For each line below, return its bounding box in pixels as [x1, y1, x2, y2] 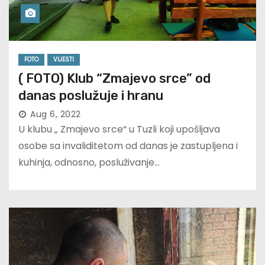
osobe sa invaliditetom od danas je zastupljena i [18, 139, 238, 153]
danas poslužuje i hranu [18, 88, 163, 104]
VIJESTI [53, 55, 74, 64]
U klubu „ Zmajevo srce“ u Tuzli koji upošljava [18, 122, 220, 137]
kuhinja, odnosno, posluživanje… [18, 156, 160, 170]
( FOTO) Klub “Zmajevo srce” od [18, 70, 211, 87]
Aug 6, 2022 [30, 108, 81, 121]
